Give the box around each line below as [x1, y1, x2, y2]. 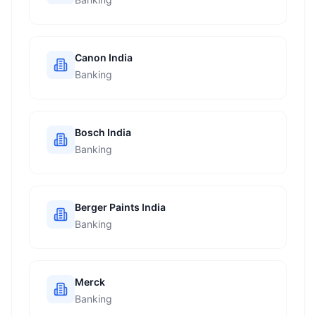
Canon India [75, 51, 133, 63]
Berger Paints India [75, 201, 166, 213]
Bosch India [75, 126, 131, 138]
